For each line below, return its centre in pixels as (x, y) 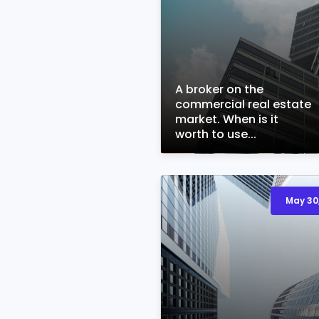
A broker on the (219, 89)
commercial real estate (243, 104)
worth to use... (215, 134)
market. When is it (226, 119)
